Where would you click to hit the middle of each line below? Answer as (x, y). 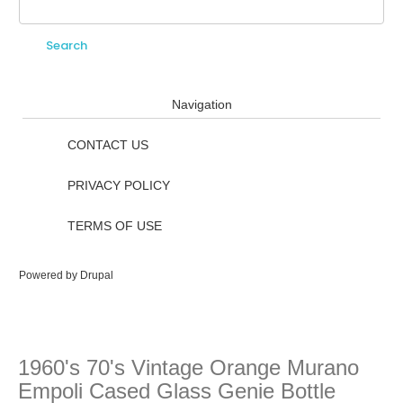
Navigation (201, 104)
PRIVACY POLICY (119, 185)
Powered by (49, 275)
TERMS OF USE (115, 226)
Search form (93, 18)
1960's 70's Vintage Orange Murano (188, 367)
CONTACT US (108, 145)
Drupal (97, 275)
